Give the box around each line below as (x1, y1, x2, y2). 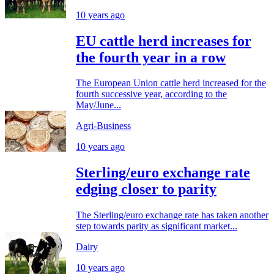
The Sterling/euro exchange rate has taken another (76, 210, 268, 221)
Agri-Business (76, 120, 131, 131)
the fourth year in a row (76, 49, 226, 65)
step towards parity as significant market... (76, 221, 237, 232)
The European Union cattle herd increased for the (76, 78, 266, 89)
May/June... (76, 100, 121, 111)
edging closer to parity (76, 181, 217, 198)
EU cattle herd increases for (76, 32, 251, 49)
